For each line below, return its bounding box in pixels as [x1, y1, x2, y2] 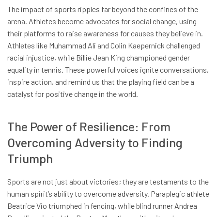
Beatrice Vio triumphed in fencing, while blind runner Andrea [7, 201, 197, 211]
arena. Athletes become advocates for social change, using [7, 16, 197, 26]
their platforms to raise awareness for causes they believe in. [7, 28, 203, 38]
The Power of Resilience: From [7, 119, 170, 134]
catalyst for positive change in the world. [7, 89, 138, 98]
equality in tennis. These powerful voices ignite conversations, [7, 64, 209, 74]
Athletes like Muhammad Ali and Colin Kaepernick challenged [7, 40, 200, 50]
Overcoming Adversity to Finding [7, 135, 183, 150]
